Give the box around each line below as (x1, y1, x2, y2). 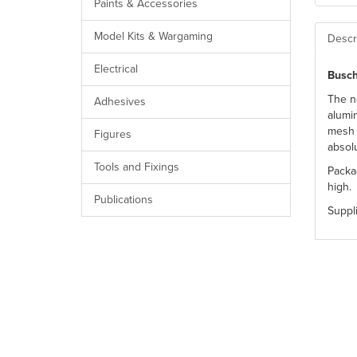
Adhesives (94, 94, 146, 108)
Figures (94, 127, 131, 141)
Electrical (94, 61, 138, 76)
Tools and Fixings (94, 159, 179, 174)
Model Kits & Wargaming (94, 29, 213, 43)
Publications (94, 192, 153, 206)
